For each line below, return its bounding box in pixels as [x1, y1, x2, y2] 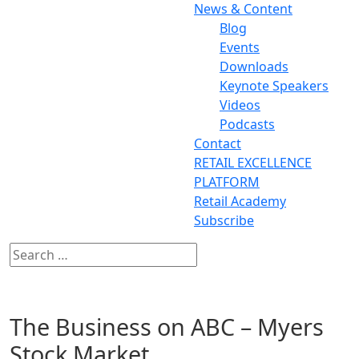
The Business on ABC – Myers [10, 310, 324, 342]
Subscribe [194, 211, 254, 229]
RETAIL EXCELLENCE [194, 153, 312, 171]
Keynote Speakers [220, 76, 329, 95]
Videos [220, 95, 260, 114]
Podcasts [220, 115, 275, 133]
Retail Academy [194, 192, 286, 210]
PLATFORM [194, 172, 260, 191]
